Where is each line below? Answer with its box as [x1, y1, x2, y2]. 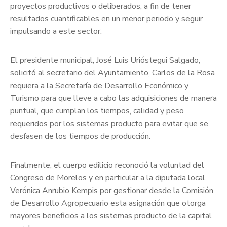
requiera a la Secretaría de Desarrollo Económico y [10, 80, 188, 92]
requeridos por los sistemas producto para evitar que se [10, 118, 208, 130]
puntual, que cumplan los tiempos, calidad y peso [10, 105, 184, 117]
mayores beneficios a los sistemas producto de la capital [10, 210, 212, 222]
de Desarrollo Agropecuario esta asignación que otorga [10, 198, 206, 209]
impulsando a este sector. [10, 26, 102, 37]
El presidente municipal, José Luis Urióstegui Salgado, [10, 55, 200, 66]
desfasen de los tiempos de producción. [10, 131, 150, 142]
